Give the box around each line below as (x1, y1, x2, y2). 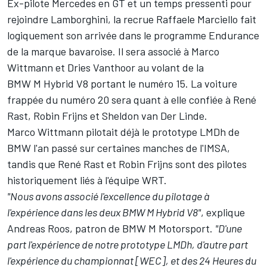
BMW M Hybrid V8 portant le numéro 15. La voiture (7, 76, 237, 90)
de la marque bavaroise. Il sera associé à (7, 44, 191, 58)
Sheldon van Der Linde (102, 108, 204, 122)
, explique (201, 205, 245, 219)
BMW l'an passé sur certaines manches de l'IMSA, (7, 141, 230, 154)
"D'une (215, 221, 242, 235)
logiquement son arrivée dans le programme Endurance (7, 28, 259, 42)
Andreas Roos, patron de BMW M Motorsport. (7, 221, 215, 235)
